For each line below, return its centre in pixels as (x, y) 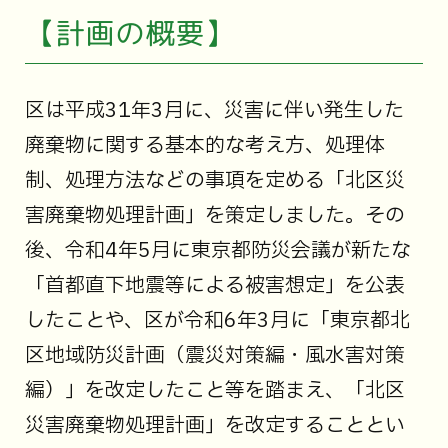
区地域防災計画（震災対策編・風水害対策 (214, 355)
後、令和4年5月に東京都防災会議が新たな (217, 250)
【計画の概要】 (129, 32)
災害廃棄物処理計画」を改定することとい (214, 425)
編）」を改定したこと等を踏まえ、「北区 (214, 390)
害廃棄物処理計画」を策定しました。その (214, 215)
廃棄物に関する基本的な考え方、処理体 (204, 145)
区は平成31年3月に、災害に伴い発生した (214, 110)
